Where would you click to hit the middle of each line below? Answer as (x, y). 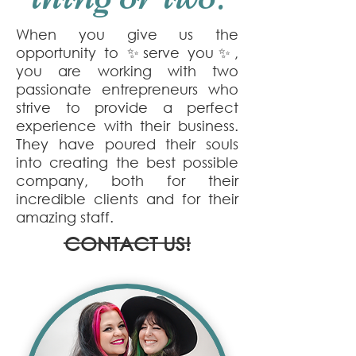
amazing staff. (65, 217)
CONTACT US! (127, 243)
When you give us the (127, 34)
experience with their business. (127, 126)
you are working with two (127, 71)
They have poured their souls (127, 144)
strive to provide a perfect (127, 107)
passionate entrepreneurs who (127, 89)
